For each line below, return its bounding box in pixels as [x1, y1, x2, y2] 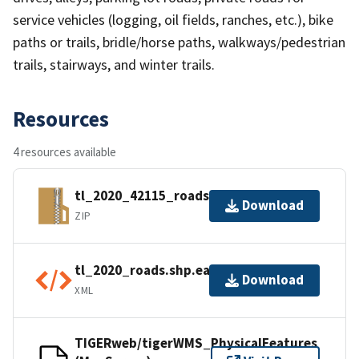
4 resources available [13, 143, 116, 159]
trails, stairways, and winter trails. [13, 54, 215, 74]
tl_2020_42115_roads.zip [75, 187, 232, 205]
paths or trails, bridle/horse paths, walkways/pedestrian [13, 32, 345, 51]
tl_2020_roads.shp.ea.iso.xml [75, 261, 260, 280]
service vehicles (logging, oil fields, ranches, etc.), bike [13, 10, 333, 29]
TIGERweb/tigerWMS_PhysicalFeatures [75, 333, 317, 352]
